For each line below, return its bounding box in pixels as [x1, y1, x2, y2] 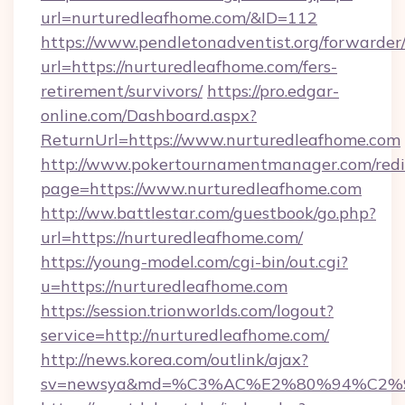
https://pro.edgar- [207, 80, 339, 101]
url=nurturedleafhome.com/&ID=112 [41, 7, 317, 28]
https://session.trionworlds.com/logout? [41, 300, 334, 321]
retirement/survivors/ [41, 80, 202, 101]
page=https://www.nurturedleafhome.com [41, 178, 362, 199]
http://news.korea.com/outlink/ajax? [41, 349, 308, 370]
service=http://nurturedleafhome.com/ [41, 325, 329, 345]
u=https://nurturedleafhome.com [41, 276, 287, 297]
